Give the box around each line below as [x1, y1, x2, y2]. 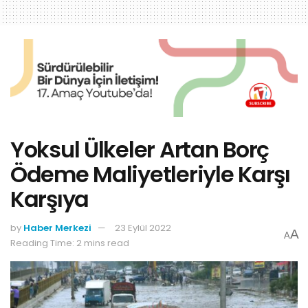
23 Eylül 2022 [115, 221, 171, 234]
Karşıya [10, 183, 89, 214]
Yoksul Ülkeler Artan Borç [10, 133, 269, 165]
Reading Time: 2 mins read [10, 236, 129, 250]
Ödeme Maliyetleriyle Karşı [10, 158, 290, 190]
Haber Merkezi [23, 221, 91, 234]
